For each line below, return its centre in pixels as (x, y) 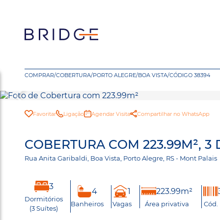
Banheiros (87, 204)
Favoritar (44, 114)
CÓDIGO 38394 (190, 75)
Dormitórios (44, 199)
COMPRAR (39, 75)
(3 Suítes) (44, 208)
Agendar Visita (110, 114)
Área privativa (167, 204)
